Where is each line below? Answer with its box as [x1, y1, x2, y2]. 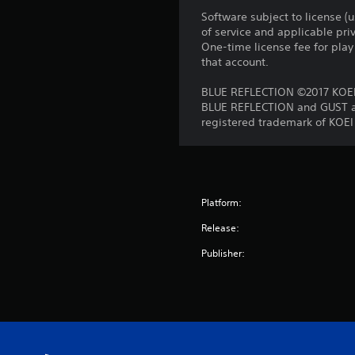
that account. [201, 54, 269, 69]
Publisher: [201, 246, 246, 260]
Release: [201, 220, 240, 235]
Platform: [201, 195, 242, 209]
